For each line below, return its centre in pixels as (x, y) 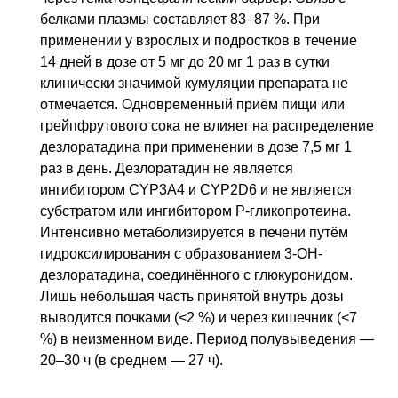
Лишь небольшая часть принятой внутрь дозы (192, 297)
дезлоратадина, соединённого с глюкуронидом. (196, 275)
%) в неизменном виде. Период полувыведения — (207, 339)
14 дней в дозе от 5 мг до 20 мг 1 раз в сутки (185, 62)
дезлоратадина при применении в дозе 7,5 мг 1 (196, 147)
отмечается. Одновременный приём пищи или (192, 105)
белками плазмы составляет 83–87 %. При (180, 20)
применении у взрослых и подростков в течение (199, 41)
